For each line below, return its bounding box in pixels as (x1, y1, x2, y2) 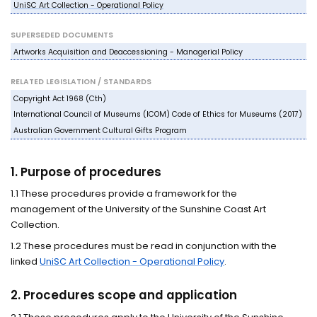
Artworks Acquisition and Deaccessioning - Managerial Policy (13, 46, 243, 57)
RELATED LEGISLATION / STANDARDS (11, 76, 152, 88)
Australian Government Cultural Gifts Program (13, 125, 187, 136)
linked (11, 255, 40, 267)
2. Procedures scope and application (11, 287, 238, 304)
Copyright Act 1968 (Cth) (13, 93, 106, 104)
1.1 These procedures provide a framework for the (11, 188, 238, 200)
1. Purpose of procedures (11, 163, 162, 180)
